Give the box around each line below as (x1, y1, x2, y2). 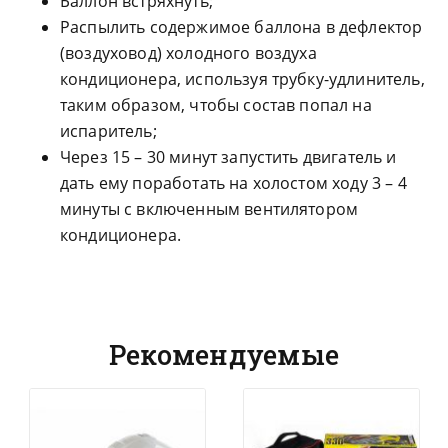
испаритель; (60, 120, 157, 143)
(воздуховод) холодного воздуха (60, 42, 317, 65)
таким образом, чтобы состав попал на (60, 94, 372, 117)
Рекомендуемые (108, 337, 340, 373)
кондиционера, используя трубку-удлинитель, (60, 68, 425, 91)
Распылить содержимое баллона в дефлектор (60, 16, 423, 39)
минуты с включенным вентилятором (60, 198, 359, 221)
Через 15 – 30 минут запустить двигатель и (60, 146, 397, 169)
